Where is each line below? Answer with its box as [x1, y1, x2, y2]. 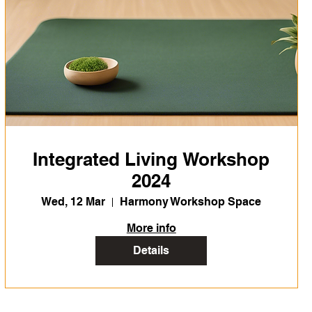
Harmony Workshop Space [120, 195, 262, 209]
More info [126, 221, 176, 235]
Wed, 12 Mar [41, 195, 106, 209]
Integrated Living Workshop [33, 148, 270, 171]
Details [133, 244, 170, 258]
